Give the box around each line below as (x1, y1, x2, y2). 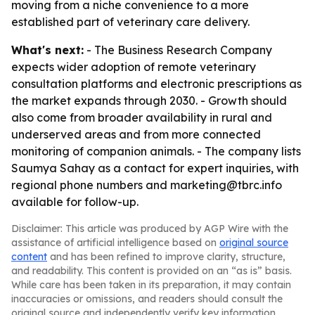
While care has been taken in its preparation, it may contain (11, 278, 291, 291)
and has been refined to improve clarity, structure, (47, 250, 285, 263)
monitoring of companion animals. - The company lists (11, 144, 301, 158)
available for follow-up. (11, 195, 139, 209)
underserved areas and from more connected (11, 127, 261, 141)
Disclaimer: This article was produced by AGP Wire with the (11, 222, 288, 235)
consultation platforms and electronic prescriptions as (11, 77, 302, 91)
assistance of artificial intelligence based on (11, 236, 219, 249)
